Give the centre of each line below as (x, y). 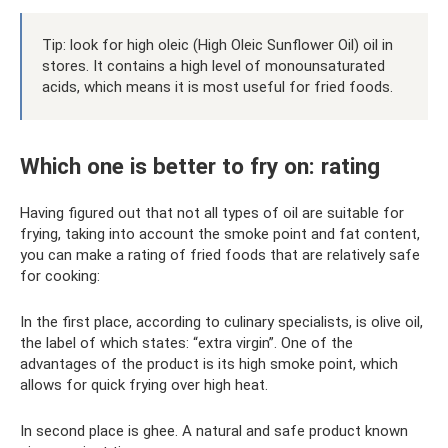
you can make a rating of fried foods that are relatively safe (220, 255)
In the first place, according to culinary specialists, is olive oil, (221, 322)
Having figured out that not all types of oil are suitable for (212, 213)
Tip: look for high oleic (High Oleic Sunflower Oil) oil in (217, 45)
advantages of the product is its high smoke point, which (209, 364)
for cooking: (60, 276)
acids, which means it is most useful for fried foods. (217, 87)
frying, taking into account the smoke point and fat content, (220, 234)
